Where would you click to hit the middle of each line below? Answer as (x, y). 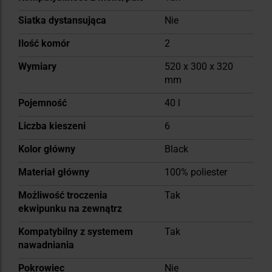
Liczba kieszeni (52, 126)
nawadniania (46, 245)
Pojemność (42, 103)
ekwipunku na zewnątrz (70, 209)
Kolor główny (47, 149)
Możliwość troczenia (63, 195)
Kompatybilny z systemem (76, 232)
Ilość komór (44, 44)
